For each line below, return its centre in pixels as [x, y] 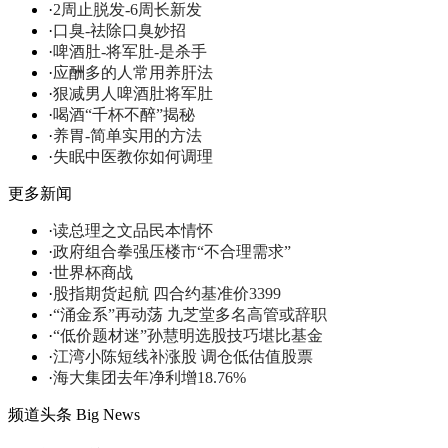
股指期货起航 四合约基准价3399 [167, 293]
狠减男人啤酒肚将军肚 [133, 93]
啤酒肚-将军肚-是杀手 [130, 51]
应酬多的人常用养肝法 [133, 72]
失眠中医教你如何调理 [133, 156]
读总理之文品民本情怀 [133, 230]
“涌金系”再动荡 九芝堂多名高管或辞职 [190, 314]
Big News [108, 414]
